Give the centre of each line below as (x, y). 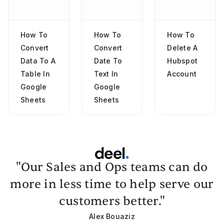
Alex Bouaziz (112, 216)
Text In (106, 74)
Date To (108, 61)
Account (182, 74)
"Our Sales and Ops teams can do (112, 167)
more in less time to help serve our (112, 184)
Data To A (38, 61)
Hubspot (182, 61)
